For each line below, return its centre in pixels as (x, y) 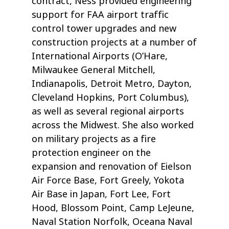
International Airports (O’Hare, (100, 56)
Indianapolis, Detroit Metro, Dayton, (112, 84)
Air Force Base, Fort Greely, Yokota (108, 181)
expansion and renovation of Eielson (112, 167)
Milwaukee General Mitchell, (94, 70)
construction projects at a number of (114, 43)
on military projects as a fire (94, 139)
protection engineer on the (91, 153)
